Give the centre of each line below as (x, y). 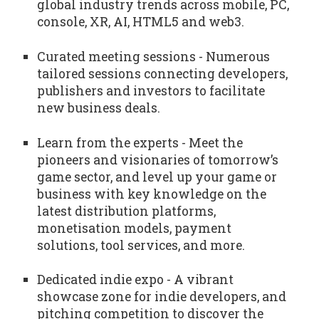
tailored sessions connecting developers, (162, 74)
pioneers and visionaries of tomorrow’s (157, 159)
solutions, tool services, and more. (141, 245)
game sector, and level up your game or (157, 177)
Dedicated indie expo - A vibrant (135, 280)
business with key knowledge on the (151, 194)
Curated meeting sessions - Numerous (153, 57)
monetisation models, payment (134, 228)
